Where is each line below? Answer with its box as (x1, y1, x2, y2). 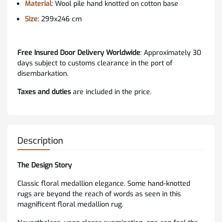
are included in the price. (71, 87, 152, 97)
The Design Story (17, 161, 72, 170)
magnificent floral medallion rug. (17, 200, 125, 210)
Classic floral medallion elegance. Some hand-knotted (17, 179, 190, 189)
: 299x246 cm (38, 14, 82, 24)
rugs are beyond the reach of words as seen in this (17, 189, 181, 199)
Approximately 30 (144, 48, 201, 58)
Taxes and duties (17, 87, 71, 97)
